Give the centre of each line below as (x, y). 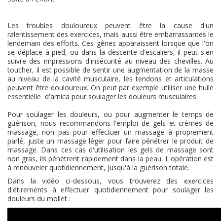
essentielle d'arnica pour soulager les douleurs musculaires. (103, 96)
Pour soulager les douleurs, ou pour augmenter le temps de (110, 114)
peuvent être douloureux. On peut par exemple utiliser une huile (110, 88)
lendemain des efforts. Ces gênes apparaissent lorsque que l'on (110, 43)
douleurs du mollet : (39, 199)
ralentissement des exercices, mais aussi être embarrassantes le (110, 34)
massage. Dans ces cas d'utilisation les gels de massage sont (110, 150)
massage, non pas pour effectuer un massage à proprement (110, 132)
